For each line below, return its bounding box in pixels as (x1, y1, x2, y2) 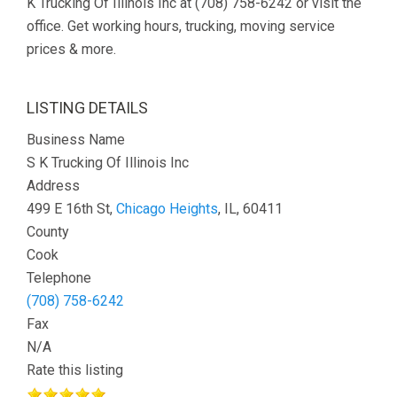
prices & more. (27, 41, 116, 58)
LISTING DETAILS (27, 98, 148, 117)
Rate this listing (27, 362, 123, 378)
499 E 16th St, (27, 200, 116, 217)
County (27, 223, 69, 240)
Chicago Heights (116, 200, 218, 217)
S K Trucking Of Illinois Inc (27, 154, 189, 171)
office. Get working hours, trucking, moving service (27, 18, 335, 35)
